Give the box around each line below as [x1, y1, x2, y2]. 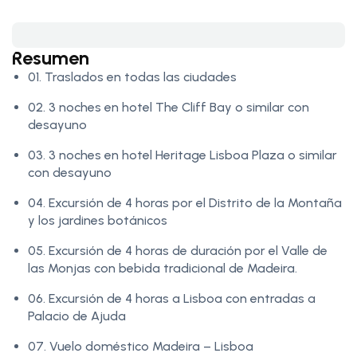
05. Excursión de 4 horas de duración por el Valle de [28, 243, 328, 259]
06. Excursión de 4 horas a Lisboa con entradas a [28, 291, 316, 307]
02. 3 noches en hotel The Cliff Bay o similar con [28, 100, 309, 116]
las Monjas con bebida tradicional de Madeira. [28, 261, 297, 277]
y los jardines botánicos [28, 213, 167, 229]
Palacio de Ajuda [28, 308, 126, 324]
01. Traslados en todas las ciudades [28, 69, 237, 85]
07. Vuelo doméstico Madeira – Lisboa [28, 339, 253, 355]
